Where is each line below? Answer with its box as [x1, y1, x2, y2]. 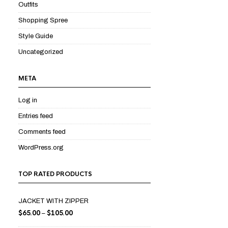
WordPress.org [18, 144, 64, 151]
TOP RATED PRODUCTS [18, 170, 92, 178]
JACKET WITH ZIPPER [18, 197, 89, 205]
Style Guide [18, 33, 53, 40]
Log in [18, 97, 37, 104]
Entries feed [18, 112, 53, 120]
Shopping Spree [18, 17, 68, 24]
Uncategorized [18, 48, 63, 55]
